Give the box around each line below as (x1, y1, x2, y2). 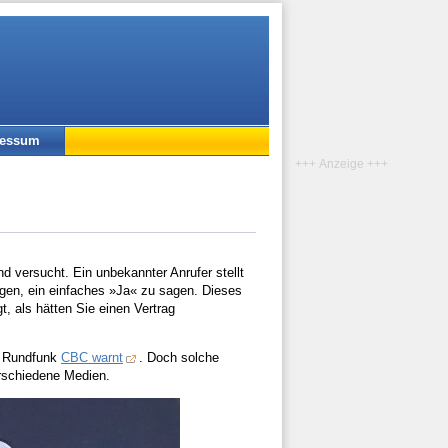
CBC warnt (61, 350, 123, 366)
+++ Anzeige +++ (295, 157, 388, 170)
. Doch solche (139, 350, 219, 366)
